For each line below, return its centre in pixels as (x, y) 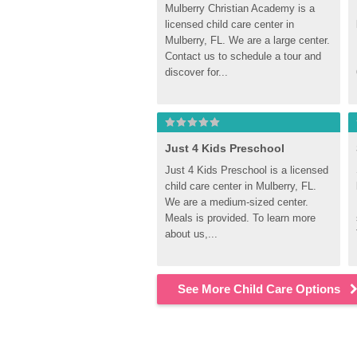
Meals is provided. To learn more (240, 218)
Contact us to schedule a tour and (243, 56)
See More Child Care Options (259, 289)
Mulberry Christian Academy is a (240, 8)
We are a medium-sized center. (237, 202)
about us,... (191, 234)
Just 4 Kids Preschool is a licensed (247, 170)
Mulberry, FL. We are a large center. (247, 40)
